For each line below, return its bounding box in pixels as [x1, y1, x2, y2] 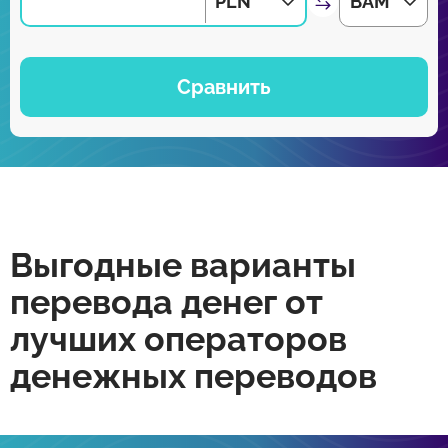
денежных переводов [10, 356, 377, 396]
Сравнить [177, 75, 271, 99]
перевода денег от [10, 282, 323, 322]
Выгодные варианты [10, 245, 356, 285]
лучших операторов [10, 319, 347, 359]
